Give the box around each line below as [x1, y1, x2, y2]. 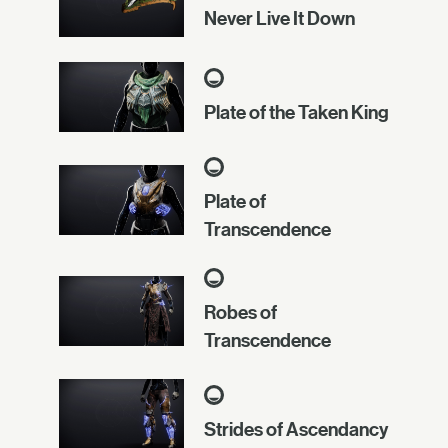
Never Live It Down [204, 6, 355, 29]
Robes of [204, 301, 277, 324]
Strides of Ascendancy [204, 418, 388, 441]
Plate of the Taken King [204, 100, 389, 123]
